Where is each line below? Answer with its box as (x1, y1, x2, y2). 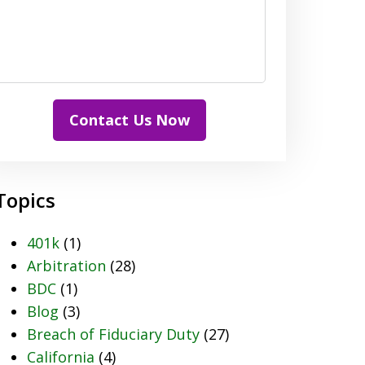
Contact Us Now (69, 110, 191, 130)
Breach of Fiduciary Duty (26, 324, 200, 344)
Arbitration (26, 256, 106, 275)
